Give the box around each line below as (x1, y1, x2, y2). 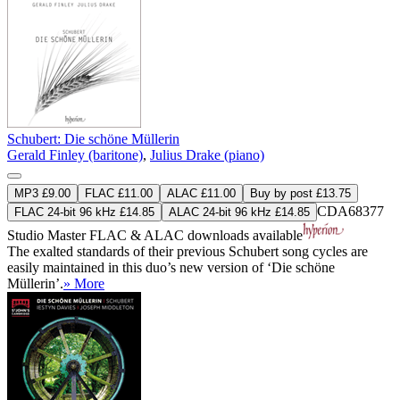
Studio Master (7, 227, 89, 243)
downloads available (184, 227, 303, 243)
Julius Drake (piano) (150, 146, 264, 162)
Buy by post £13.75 (250, 186, 351, 200)
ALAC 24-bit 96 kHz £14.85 (169, 204, 310, 219)
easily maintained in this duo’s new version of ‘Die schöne (7, 259, 335, 275)
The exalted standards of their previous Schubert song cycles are (7, 243, 368, 259)
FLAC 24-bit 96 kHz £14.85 (14, 204, 154, 219)
